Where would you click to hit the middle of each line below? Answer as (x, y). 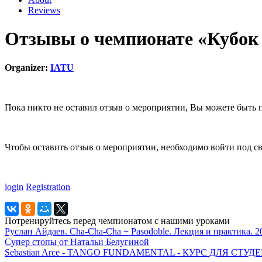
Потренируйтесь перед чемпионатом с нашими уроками (117, 220)
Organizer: (27, 67)
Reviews (44, 10)
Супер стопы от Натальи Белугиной (77, 242)
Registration (48, 187)
